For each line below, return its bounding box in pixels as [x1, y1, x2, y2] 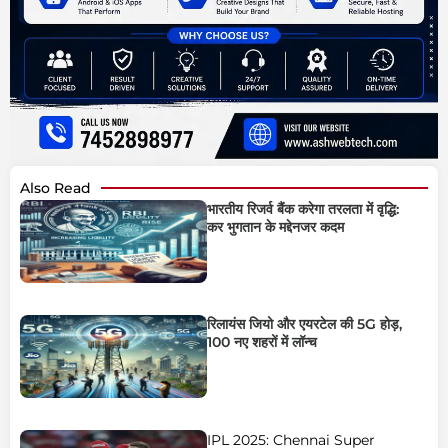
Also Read [20, 179, 91, 198]
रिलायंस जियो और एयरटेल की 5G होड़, [206, 315, 402, 334]
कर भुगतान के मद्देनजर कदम [206, 218, 344, 237]
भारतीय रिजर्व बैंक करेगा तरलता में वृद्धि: [206, 200, 399, 219]
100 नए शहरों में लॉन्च [206, 333, 317, 352]
